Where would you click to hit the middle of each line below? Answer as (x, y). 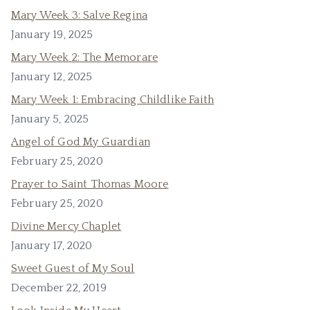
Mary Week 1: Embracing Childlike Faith (113, 100)
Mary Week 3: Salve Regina (79, 15)
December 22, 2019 (59, 288)
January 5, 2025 (50, 119)
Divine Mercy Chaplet (66, 226)
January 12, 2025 (52, 77)
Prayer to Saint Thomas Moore (90, 184)
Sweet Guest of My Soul (73, 268)
